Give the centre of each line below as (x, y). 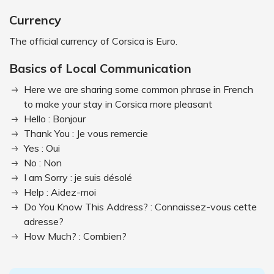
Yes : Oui (42, 148)
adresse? (44, 221)
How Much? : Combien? (75, 236)
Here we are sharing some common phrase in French (139, 89)
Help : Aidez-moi (60, 192)
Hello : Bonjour (55, 119)
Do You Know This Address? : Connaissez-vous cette (140, 207)
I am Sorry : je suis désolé (78, 177)
